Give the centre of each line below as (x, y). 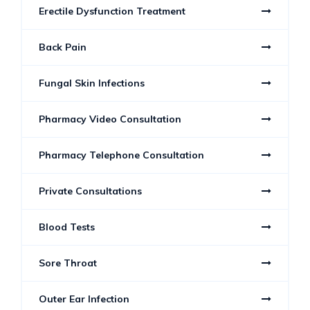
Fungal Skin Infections (92, 83)
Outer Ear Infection (84, 299)
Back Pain (63, 47)
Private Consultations (90, 191)
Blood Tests (67, 227)
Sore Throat (68, 263)
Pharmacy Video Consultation (110, 119)
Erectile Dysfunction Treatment (112, 11)
